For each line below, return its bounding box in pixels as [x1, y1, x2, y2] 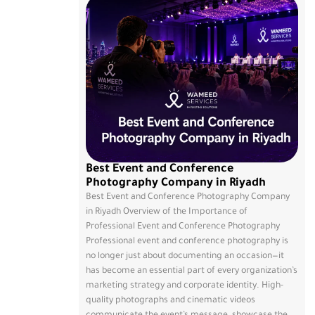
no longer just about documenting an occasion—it [86, 251, 284, 262]
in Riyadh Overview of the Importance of [86, 207, 247, 217]
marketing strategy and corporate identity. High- [86, 281, 283, 291]
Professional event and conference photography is [86, 236, 288, 247]
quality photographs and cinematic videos [86, 295, 255, 306]
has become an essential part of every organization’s [86, 266, 297, 276]
